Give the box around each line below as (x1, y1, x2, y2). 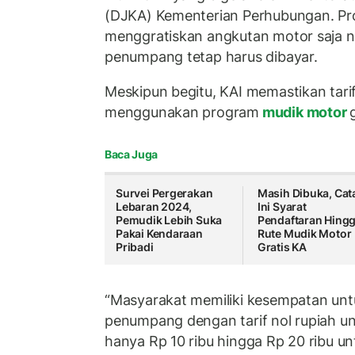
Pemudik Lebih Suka (116, 213, 223, 227)
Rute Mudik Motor (257, 227, 352, 241)
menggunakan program (105, 103, 260, 120)
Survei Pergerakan (116, 186, 213, 200)
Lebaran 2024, (116, 200, 193, 214)
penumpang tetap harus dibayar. (105, 48, 318, 66)
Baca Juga (105, 147, 158, 162)
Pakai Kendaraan (116, 227, 203, 241)
